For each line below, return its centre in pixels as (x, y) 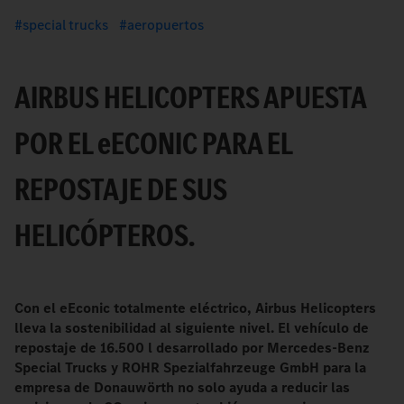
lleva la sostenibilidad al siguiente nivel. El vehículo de (192, 328)
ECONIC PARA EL (202, 143)
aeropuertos (166, 25)
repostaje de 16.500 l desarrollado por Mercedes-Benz (192, 348)
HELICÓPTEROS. (105, 235)
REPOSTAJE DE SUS (121, 189)
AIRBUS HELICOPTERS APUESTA (190, 97)
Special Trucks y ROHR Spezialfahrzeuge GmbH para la (190, 367)
